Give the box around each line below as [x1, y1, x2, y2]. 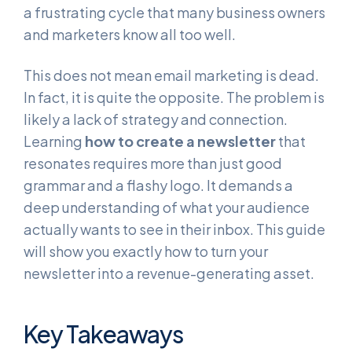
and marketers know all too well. [24, 25, 236, 44]
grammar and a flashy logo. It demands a [24, 175, 293, 194]
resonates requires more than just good [24, 153, 282, 172]
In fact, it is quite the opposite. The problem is [24, 87, 324, 106]
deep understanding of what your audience [24, 197, 310, 216]
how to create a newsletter [85, 131, 276, 150]
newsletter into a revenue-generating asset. [24, 263, 314, 282]
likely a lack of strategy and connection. [24, 109, 288, 128]
